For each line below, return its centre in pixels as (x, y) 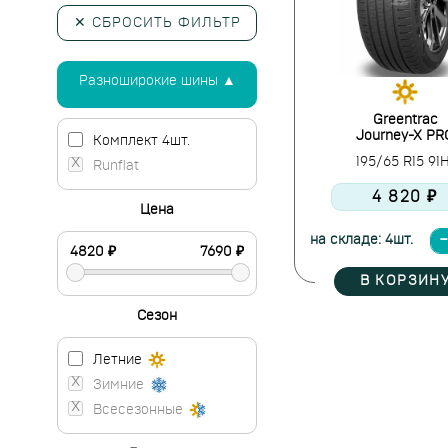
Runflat (116, 166)
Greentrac (405, 120)
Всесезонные (138, 410)
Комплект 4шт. (141, 141)
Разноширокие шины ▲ (157, 81)
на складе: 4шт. (361, 240)
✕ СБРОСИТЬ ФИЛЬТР (157, 23)
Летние (117, 360)
